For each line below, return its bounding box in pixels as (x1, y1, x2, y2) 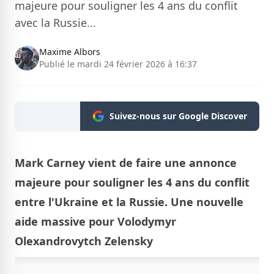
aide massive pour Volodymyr (15, 214, 176, 229)
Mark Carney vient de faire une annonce (15, 155, 237, 171)
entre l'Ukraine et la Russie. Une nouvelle (15, 194, 243, 210)
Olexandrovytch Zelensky (15, 234, 153, 249)
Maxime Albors (39, 46, 100, 58)
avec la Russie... (15, 15, 96, 31)
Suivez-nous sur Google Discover (109, 110, 247, 122)
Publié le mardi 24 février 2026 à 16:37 (39, 58, 197, 70)
